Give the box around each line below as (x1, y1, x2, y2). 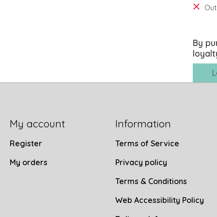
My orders (9, 157, 47, 167)
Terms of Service (115, 138, 179, 148)
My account (9, 117, 65, 130)
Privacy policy (115, 157, 167, 167)
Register (9, 138, 42, 148)
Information (115, 117, 171, 130)
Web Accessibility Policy (115, 195, 204, 205)
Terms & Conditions (115, 176, 187, 186)
